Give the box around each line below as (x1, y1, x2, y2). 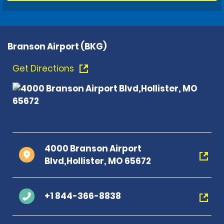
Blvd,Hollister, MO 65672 (44, 154, 151, 167)
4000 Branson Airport (44, 142, 141, 154)
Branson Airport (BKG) (7, 40, 106, 52)
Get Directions (12, 62, 76, 74)
